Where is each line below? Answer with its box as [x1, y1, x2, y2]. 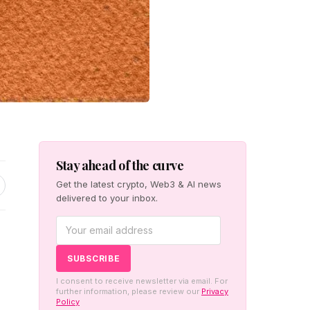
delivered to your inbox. [56, 192, 158, 203]
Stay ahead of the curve [56, 156, 184, 174]
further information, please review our [56, 286, 201, 296]
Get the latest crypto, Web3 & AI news [56, 178, 221, 190]
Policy [56, 296, 80, 307]
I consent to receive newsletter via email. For [56, 275, 228, 286]
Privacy [201, 286, 228, 296]
